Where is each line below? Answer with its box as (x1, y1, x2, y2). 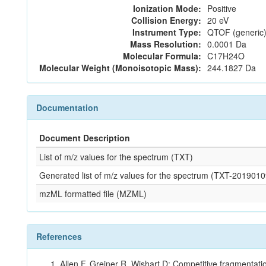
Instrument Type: (132, 26, 201, 38)
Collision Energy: (131, 14, 201, 26)
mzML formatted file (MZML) (39, 188, 147, 199)
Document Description (39, 132, 130, 144)
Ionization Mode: (133, 2, 201, 14)
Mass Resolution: (130, 38, 201, 50)
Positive (207, 2, 236, 14)
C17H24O (207, 50, 245, 62)
